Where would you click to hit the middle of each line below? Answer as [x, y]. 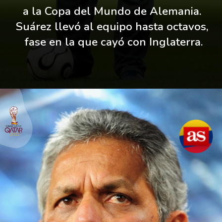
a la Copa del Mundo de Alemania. [112, 11]
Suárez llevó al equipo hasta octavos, [112, 27]
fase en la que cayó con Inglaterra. [114, 42]
